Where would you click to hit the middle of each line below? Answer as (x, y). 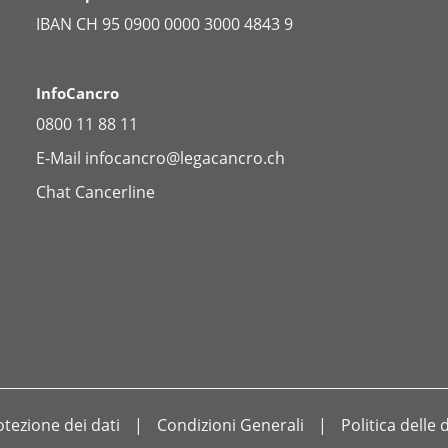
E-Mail (60, 157)
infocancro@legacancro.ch (184, 157)
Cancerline (114, 191)
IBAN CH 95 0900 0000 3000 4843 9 (164, 24)
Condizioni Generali (230, 424)
